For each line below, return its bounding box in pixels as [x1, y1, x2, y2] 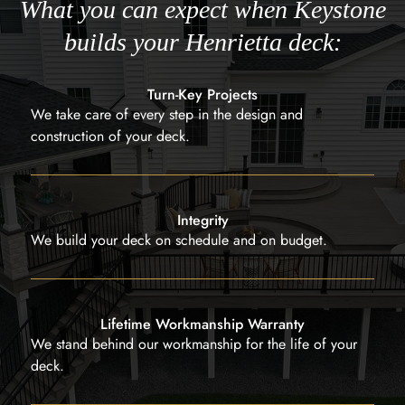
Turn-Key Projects [147, 83, 258, 105]
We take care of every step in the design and [31, 103, 303, 125]
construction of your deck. [31, 125, 190, 146]
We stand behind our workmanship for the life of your [31, 333, 357, 354]
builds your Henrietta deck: [63, 27, 342, 56]
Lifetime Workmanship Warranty [100, 313, 305, 334]
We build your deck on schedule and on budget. [31, 229, 327, 250]
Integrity [176, 209, 229, 231]
